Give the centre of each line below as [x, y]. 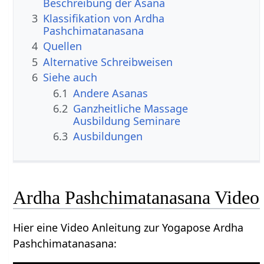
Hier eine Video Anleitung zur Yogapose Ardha [128, 227]
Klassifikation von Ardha [104, 19]
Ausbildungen [108, 136]
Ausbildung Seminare [127, 121]
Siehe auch [70, 77]
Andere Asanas [111, 93]
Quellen [63, 46]
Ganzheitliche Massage [131, 109]
